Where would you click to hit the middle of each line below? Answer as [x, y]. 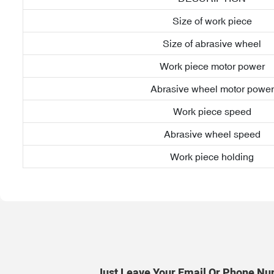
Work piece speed [212, 111]
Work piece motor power [212, 66]
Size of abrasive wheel [212, 43]
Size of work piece [212, 20]
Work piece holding [212, 156]
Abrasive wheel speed [212, 134]
